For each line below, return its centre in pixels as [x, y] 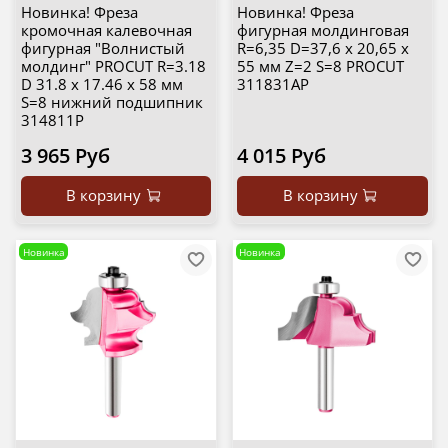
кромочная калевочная [106, 30]
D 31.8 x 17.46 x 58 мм [101, 84]
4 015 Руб [281, 156]
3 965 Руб [65, 156]
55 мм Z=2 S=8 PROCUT [320, 66]
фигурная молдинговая [323, 30]
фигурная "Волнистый [102, 48]
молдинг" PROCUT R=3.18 [113, 66]
